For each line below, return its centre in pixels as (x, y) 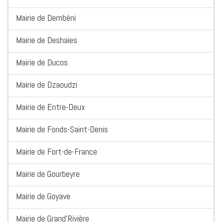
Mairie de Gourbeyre (48, 174)
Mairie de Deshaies (47, 40)
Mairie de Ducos (42, 62)
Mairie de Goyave (43, 196)
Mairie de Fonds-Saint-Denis (62, 129)
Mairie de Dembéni (46, 18)
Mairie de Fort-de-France (56, 152)
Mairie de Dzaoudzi (47, 85)
